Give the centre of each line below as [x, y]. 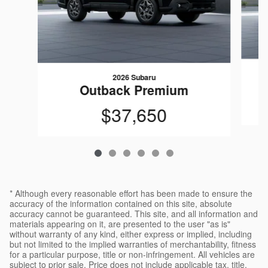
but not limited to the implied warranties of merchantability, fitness [133, 244]
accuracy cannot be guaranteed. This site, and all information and [134, 214]
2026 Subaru [134, 77]
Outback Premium [134, 89]
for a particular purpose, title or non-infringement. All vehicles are [132, 255]
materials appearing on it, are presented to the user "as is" [120, 224]
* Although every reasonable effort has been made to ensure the [131, 194]
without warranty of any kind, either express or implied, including [131, 234]
